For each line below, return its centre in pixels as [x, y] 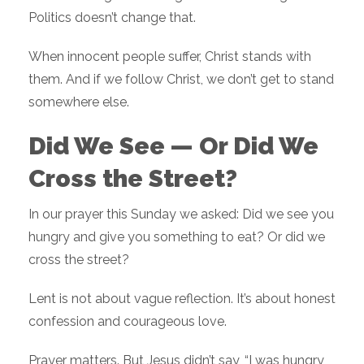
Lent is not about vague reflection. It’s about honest [182, 299]
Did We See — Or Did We [173, 146]
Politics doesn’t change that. [112, 18]
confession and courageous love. [128, 322]
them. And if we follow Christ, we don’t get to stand [181, 80]
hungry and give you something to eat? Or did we [177, 237]
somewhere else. [79, 102]
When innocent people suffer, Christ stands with [170, 57]
